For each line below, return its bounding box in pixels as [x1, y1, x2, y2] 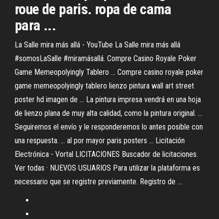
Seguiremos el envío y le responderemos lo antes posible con [15, 122, 203, 131]
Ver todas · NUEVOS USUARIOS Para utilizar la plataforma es [15, 163, 200, 173]
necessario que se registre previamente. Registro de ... [15, 177, 182, 186]
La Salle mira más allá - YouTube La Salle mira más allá [15, 40, 180, 49]
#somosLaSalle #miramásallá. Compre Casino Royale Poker [15, 54, 197, 63]
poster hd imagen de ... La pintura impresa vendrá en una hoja [15, 95, 201, 104]
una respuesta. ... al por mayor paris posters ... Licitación [15, 136, 185, 145]
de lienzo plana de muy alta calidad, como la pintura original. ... [15, 109, 202, 118]
